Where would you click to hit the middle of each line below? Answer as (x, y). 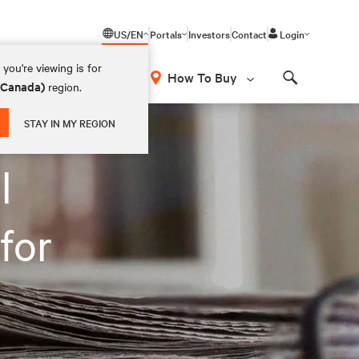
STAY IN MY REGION (70, 123)
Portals (166, 34)
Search (310, 92)
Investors (209, 34)
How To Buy (202, 77)
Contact (249, 34)
